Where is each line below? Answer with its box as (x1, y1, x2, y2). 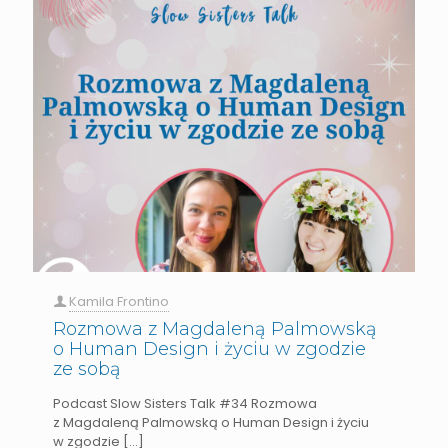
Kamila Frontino (69, 292, 169, 311)
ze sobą (53, 358, 121, 380)
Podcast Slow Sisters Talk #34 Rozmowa (53, 394, 317, 413)
